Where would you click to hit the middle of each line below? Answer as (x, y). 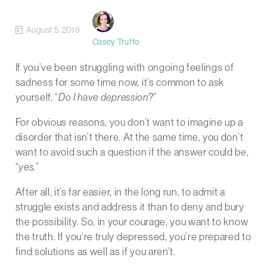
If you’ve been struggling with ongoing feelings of (125, 67)
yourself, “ (37, 97)
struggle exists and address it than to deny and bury (130, 206)
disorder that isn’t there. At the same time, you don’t (129, 136)
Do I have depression (103, 97)
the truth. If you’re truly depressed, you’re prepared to (133, 236)
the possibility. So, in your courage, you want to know (132, 221)
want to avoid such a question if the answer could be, (132, 151)
